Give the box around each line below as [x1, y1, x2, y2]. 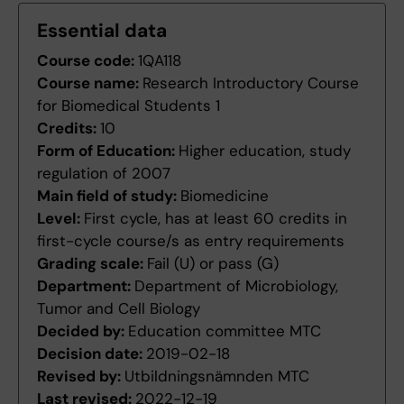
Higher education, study [179, 141, 351, 161]
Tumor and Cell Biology [37, 298, 200, 319]
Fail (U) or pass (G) [147, 253, 279, 274]
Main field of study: [37, 186, 180, 207]
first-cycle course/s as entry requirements [37, 231, 344, 252]
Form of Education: [37, 141, 179, 161]
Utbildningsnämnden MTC [124, 366, 309, 387]
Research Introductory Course [142, 73, 359, 94]
